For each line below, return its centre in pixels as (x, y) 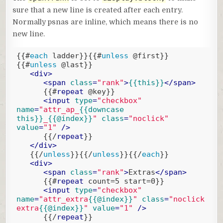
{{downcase (101, 109)
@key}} (99, 91)
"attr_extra (63, 199)
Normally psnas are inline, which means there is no (106, 22)
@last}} (74, 64)
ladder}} (68, 56)
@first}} (148, 56)
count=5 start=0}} (124, 181)
